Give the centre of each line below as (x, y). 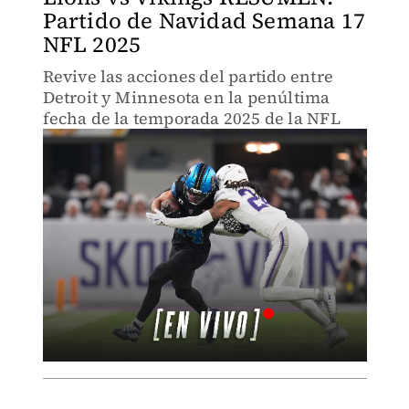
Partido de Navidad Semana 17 (204, 21)
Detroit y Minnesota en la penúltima (186, 97)
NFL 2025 (92, 44)
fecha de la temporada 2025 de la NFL (191, 118)
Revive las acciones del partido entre (188, 76)
